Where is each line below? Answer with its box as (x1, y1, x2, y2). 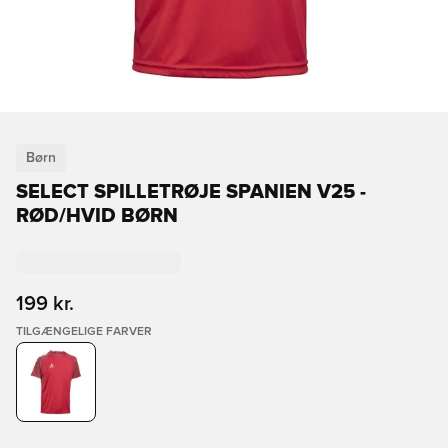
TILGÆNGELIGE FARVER (16, 326, 152, 338)
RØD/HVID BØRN (16, 206, 178, 226)
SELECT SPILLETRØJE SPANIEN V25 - (16, 182, 366, 202)
